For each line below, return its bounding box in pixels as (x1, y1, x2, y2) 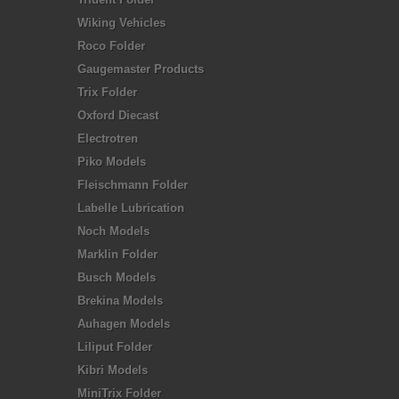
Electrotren (77, 132, 138, 145)
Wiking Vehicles (77, 16, 166, 29)
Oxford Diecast (77, 109, 159, 122)
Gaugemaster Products (77, 62, 204, 76)
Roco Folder (77, 39, 145, 53)
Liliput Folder (77, 340, 152, 354)
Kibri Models (77, 363, 148, 377)
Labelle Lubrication (77, 201, 184, 215)
